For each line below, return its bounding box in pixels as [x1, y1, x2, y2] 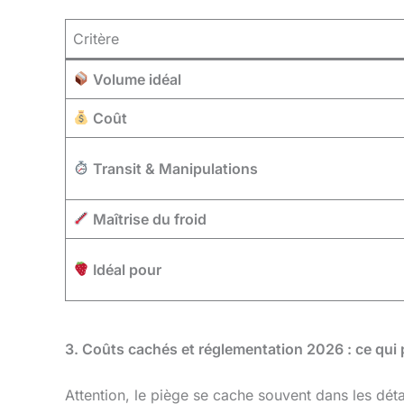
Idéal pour [89, 260, 162, 279]
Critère [73, 29, 119, 48]
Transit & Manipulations [89, 159, 259, 178]
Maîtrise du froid [89, 209, 207, 228]
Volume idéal [89, 69, 182, 88]
